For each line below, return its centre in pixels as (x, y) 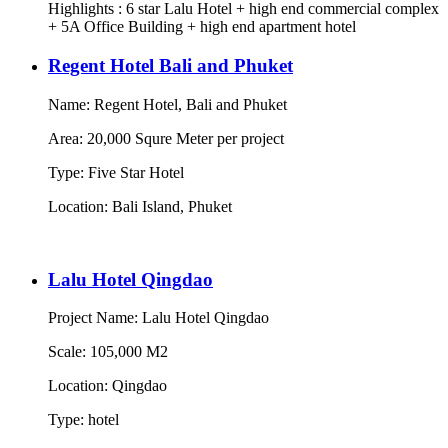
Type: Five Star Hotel (116, 172)
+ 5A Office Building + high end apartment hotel (202, 27)
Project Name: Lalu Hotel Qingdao (158, 318)
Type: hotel (83, 420)
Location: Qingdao (107, 386)
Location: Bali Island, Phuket (142, 206)
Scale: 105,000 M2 (108, 352)
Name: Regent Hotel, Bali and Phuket (167, 104)
